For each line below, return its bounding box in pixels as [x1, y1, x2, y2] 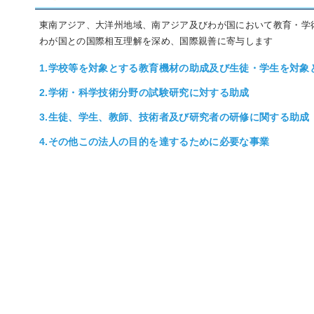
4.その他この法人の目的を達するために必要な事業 [39, 136, 270, 147]
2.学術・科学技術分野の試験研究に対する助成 [39, 87, 250, 98]
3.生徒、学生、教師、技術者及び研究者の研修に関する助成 [39, 111, 310, 123]
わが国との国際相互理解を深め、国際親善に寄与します [39, 36, 273, 46]
